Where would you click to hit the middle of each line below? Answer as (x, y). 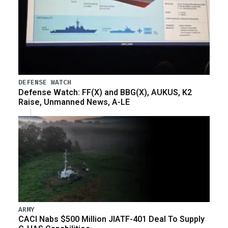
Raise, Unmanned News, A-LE (74, 102)
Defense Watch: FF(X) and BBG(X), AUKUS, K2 (105, 92)
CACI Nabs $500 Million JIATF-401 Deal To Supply (111, 219)
